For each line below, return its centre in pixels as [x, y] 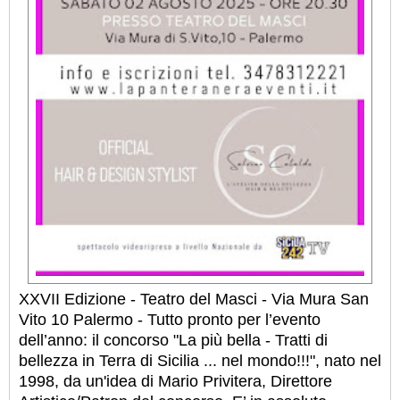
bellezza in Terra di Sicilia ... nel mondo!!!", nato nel [200, 360]
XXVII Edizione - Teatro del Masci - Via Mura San [194, 299]
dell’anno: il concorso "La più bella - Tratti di [173, 340]
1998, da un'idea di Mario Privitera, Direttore [175, 381]
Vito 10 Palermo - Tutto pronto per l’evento [170, 319]
